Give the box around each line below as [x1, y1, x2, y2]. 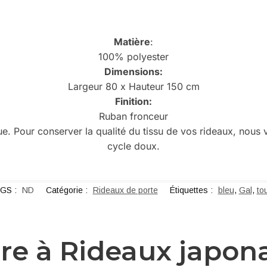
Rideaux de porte [92, 185, 158, 195]
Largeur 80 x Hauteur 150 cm [67, 80, 200, 92]
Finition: [115, 95, 152, 107]
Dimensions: [104, 65, 163, 77]
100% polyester [98, 50, 169, 63]
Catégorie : [45, 185, 90, 195]
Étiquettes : [169, 185, 215, 195]
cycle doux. [107, 139, 160, 152]
